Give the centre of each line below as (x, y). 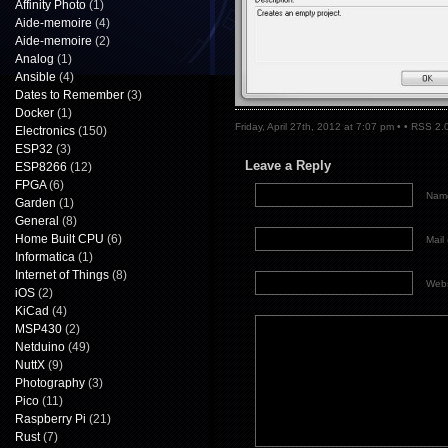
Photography (50, 383)
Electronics (45, 131)
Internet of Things (62, 275)
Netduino (40, 347)
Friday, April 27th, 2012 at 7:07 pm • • (323, 126)
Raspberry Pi (50, 419)
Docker (34, 113)
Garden (35, 203)
